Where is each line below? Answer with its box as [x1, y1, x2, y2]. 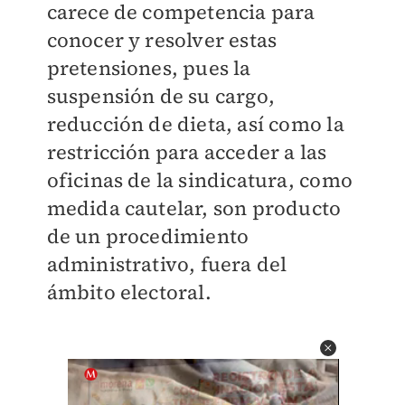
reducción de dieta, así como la [46, 110, 344, 137]
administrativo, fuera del [46, 250, 287, 278]
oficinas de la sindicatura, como [46, 166, 353, 193]
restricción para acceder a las [46, 138, 327, 165]
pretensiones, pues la [46, 54, 251, 81]
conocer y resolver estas [46, 26, 278, 53]
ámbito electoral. [46, 278, 212, 306]
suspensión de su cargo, [46, 82, 276, 109]
